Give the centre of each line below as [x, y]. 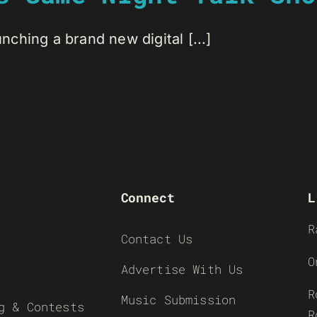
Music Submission [178, 299]
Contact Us [157, 238]
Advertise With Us [182, 269]
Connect [148, 197]
